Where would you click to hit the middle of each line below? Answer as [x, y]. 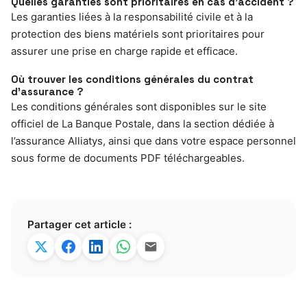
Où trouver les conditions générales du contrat [132, 79]
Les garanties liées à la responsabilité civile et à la [132, 16]
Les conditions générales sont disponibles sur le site [139, 106]
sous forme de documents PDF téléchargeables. [128, 158]
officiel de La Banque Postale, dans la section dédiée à [143, 123]
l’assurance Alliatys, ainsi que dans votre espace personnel [153, 140]
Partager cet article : [79, 224]
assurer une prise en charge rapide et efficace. [124, 51]
